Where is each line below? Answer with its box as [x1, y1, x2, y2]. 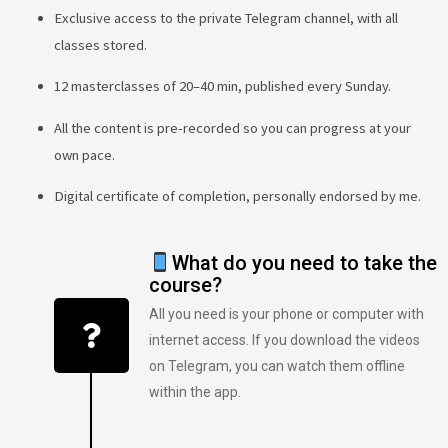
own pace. [53, 145, 115, 164]
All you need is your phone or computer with [148, 306, 424, 323]
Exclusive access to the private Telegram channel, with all [53, 8, 398, 27]
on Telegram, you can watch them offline [148, 358, 405, 375]
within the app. [148, 384, 241, 401]
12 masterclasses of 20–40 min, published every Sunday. [53, 77, 391, 96]
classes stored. [53, 35, 147, 54]
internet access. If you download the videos [148, 332, 420, 349]
